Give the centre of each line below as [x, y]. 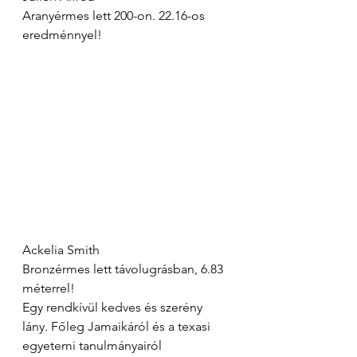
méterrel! [49, 288]
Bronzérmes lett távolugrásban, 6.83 [124, 269]
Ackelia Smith [61, 250]
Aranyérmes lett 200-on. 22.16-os [115, 16]
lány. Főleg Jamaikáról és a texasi [118, 327]
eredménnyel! [62, 35]
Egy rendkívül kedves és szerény [114, 308]
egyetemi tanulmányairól [94, 346]
